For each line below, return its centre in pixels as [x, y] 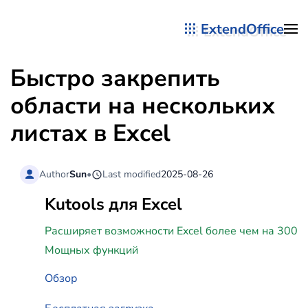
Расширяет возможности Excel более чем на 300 [171, 231]
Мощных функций [91, 251]
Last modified [132, 174]
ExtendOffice [242, 29]
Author [55, 174]
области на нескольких [143, 106]
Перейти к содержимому [95, 39]
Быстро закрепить [115, 78]
